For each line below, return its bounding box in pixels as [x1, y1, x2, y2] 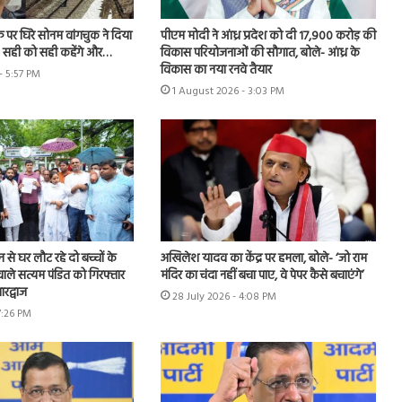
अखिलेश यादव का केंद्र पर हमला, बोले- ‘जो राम [160, 248, 367, 269]
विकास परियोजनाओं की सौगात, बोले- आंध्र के [160, 43, 360, 65]
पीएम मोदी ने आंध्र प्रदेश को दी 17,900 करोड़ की [160, 26, 376, 48]
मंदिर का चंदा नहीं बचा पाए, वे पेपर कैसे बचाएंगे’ [160, 265, 364, 286]
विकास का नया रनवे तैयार [160, 60, 272, 82]
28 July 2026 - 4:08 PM [171, 287, 276, 306]
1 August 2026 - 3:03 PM [171, 83, 284, 101]
